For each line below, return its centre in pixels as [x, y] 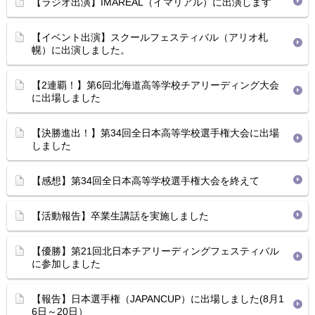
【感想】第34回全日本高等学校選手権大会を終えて [146, 181]
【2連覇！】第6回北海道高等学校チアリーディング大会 [155, 85]
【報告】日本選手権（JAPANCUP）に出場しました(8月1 [158, 299]
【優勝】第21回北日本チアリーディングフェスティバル [155, 251]
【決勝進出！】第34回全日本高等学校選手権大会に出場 [155, 133]
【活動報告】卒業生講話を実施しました [120, 216]
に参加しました [66, 264]
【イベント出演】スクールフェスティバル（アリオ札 [150, 37]
